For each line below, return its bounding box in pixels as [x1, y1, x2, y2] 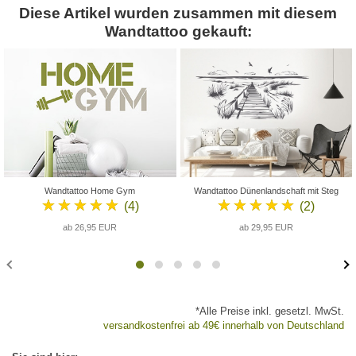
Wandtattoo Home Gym [44, 186, 136, 196]
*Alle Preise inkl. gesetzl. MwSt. [195, 305, 344, 318]
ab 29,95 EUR [238, 222, 293, 233]
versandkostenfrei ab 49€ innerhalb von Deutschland [103, 319, 344, 332]
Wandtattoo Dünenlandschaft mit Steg [193, 186, 339, 196]
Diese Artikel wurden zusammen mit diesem [19, 4, 337, 21]
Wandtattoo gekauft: [104, 22, 252, 40]
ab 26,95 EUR [63, 222, 118, 233]
